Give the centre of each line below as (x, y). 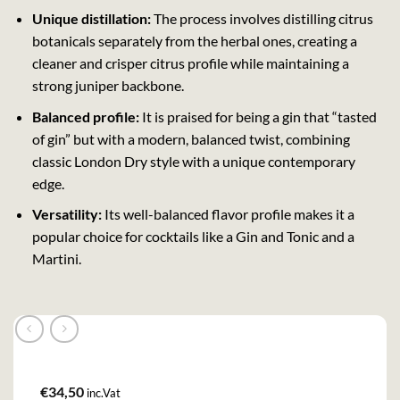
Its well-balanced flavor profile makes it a (228, 214)
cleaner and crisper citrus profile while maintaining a (190, 63)
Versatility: (67, 214)
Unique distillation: (91, 19)
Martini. (56, 259)
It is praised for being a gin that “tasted (258, 116)
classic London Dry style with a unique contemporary (193, 161)
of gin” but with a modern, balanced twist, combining (191, 138)
